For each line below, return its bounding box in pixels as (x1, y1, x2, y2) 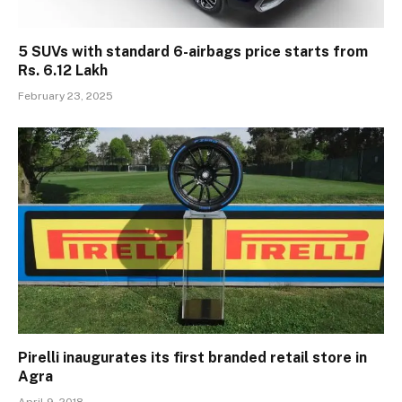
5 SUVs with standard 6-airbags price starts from (18, 43, 368, 61)
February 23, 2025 (18, 90, 113, 103)
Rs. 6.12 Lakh (18, 62, 108, 80)
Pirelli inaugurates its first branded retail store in (18, 348, 367, 366)
